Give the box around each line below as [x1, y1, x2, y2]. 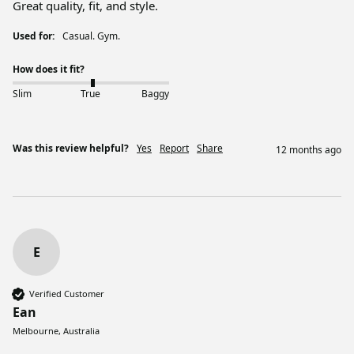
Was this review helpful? [13, 141, 129, 155]
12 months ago [276, 142, 341, 156]
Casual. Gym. [69, 28, 120, 43]
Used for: [13, 28, 55, 43]
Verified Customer [29, 288, 104, 300]
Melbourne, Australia [13, 324, 100, 337]
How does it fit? [13, 62, 85, 76]
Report [160, 141, 189, 155]
